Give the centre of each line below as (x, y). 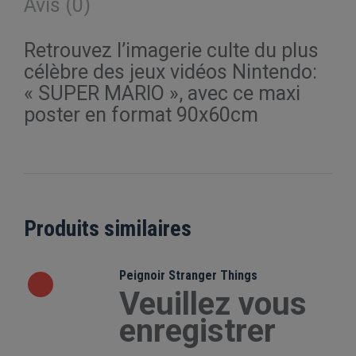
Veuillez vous (213, 304)
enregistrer (197, 331)
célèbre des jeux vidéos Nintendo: (170, 72)
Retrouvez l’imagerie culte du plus (171, 50)
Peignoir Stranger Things (188, 275)
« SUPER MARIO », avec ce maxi (162, 93)
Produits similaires (108, 228)
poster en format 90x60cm (141, 115)
